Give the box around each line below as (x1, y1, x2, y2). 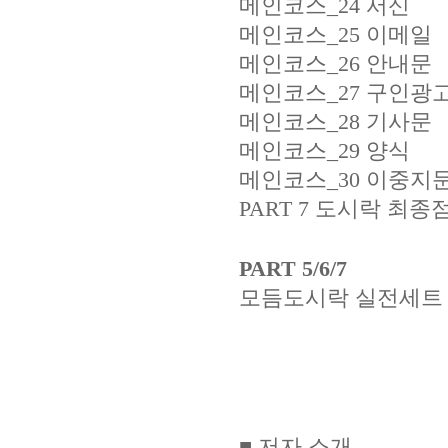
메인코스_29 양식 (239, 139, 410, 163)
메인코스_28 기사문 (239, 110, 432, 134)
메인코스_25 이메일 (239, 23, 432, 47)
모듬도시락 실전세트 (239, 286, 443, 310)
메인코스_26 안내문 (239, 52, 432, 76)
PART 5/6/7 (239, 257, 347, 281)
